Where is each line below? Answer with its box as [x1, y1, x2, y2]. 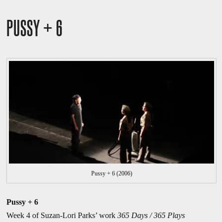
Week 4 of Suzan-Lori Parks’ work [6, 211, 117, 220]
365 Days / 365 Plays [117, 211, 185, 220]
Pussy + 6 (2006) [91, 169, 132, 177]
